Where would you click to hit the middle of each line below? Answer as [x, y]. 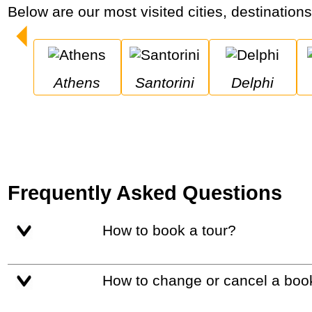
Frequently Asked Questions [145, 192]
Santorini [170, 82]
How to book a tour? [174, 230]
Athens [82, 82]
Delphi [258, 82]
